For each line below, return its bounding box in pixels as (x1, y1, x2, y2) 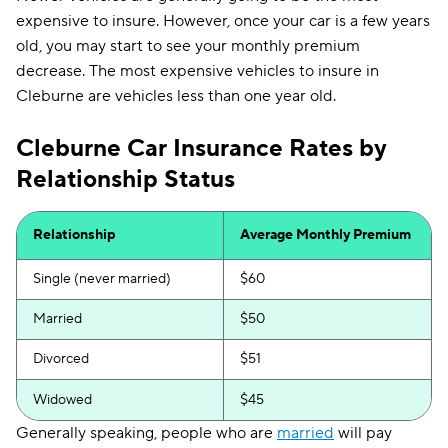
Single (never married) (33, 270, 171, 288)
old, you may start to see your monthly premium (16, 36, 360, 56)
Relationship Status (16, 164, 235, 195)
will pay (334, 423, 392, 443)
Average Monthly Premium (240, 226, 411, 244)
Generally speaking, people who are (16, 423, 277, 443)
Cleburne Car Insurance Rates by (16, 133, 387, 164)
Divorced (33, 350, 89, 368)
